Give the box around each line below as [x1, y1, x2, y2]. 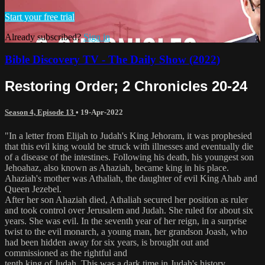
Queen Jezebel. [5, 183, 62, 194]
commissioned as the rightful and [5, 247, 127, 258]
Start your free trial [5, 11, 75, 22]
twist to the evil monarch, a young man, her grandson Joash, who [5, 226, 247, 237]
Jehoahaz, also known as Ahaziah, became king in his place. [5, 162, 229, 173]
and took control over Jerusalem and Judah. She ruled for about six [5, 205, 253, 215]
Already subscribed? [5, 31, 83, 42]
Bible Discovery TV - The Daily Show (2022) [5, 53, 220, 66]
